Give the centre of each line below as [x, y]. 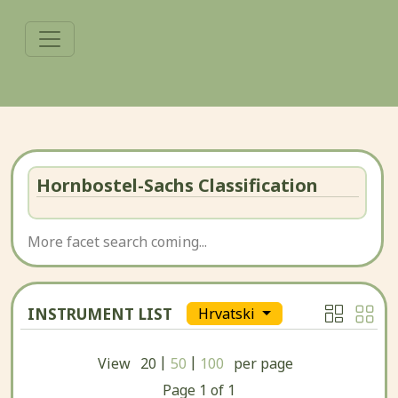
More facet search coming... [117, 242]
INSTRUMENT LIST [100, 314]
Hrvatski [228, 314]
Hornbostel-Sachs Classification [177, 185]
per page [264, 363]
